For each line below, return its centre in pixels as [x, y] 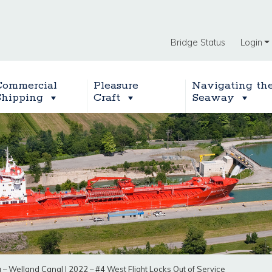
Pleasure [117, 85]
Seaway [213, 97]
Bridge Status [198, 42]
